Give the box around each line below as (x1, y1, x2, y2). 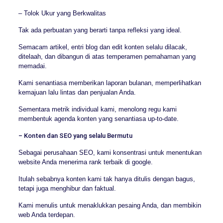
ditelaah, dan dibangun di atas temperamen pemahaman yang (18, 52, 196, 60)
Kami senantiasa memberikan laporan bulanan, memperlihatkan (18, 79, 201, 87)
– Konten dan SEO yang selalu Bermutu (18, 131, 132, 139)
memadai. (18, 62, 47, 70)
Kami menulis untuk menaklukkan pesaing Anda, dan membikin (18, 201, 201, 209)
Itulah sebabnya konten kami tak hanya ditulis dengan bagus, (18, 175, 195, 183)
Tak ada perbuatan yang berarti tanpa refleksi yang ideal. (18, 26, 182, 34)
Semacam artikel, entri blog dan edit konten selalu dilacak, (18, 43, 187, 51)
